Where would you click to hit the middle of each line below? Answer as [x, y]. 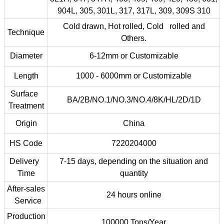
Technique [26, 32]
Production [26, 216]
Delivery [26, 161]
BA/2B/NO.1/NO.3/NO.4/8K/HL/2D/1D [134, 100]
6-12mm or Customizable [134, 56]
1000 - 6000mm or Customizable [134, 76]
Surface [26, 94]
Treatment [26, 106]
